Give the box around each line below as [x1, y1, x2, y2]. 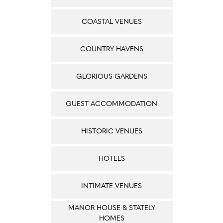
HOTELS [98, 155, 125, 163]
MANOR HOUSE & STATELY [68, 205, 155, 212]
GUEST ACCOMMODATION [66, 100, 157, 108]
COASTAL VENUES [81, 18, 142, 26]
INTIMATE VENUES [81, 182, 142, 190]
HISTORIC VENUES [81, 127, 142, 135]
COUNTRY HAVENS [80, 45, 143, 53]
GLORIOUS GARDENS [76, 73, 147, 81]
